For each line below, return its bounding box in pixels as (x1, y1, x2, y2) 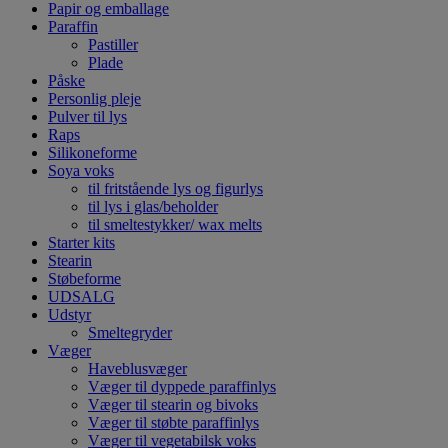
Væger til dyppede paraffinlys (88, 378, 276, 396)
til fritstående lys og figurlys (88, 180, 263, 198)
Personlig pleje (48, 90, 141, 108)
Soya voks (48, 162, 114, 180)
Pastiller (88, 36, 138, 54)
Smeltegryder (88, 324, 172, 342)
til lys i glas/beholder (88, 198, 218, 216)
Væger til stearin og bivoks (88, 396, 258, 414)
